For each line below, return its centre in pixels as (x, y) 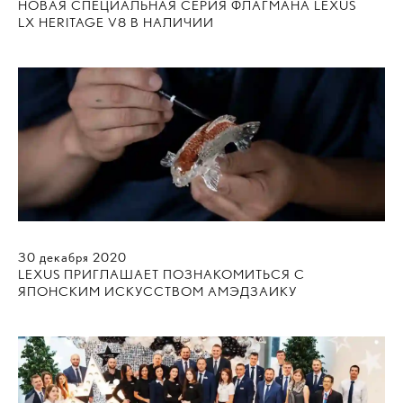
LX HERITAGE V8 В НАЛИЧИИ (116, 22)
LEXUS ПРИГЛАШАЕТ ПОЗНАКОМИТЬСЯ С (161, 274)
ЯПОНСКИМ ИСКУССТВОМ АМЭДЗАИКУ (157, 291)
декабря (64, 257)
